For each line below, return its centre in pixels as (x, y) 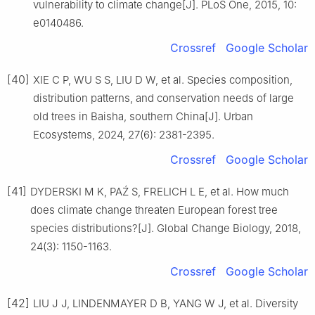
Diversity (277, 303)
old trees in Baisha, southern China (119, 116)
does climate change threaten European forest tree (154, 210)
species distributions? (84, 228)
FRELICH (165, 191)
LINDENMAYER (110, 303)
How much (263, 191)
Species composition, (240, 79)
